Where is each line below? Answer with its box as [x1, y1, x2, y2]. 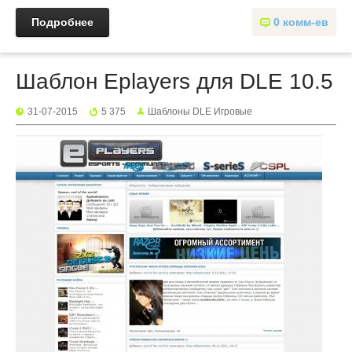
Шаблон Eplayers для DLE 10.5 [16, 69, 333, 93]
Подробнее [31, 16, 93, 28]
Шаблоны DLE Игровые [148, 106, 252, 117]
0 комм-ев [273, 16, 328, 28]
